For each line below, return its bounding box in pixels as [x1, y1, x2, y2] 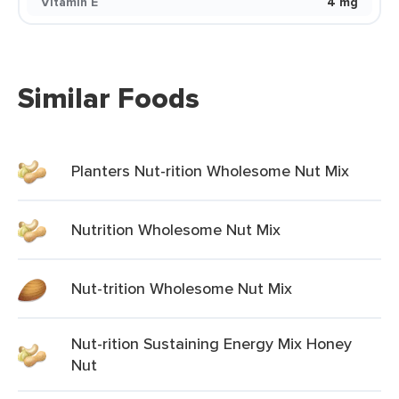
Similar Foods [18, 77, 199, 119]
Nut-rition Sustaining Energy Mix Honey [71, 332, 352, 354]
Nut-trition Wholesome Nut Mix [71, 277, 292, 299]
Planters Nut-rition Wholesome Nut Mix [71, 159, 349, 182]
